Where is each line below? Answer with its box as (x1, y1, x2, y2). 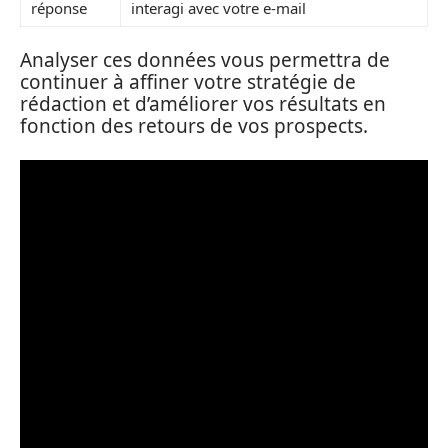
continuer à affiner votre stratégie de (20, 69, 356, 95)
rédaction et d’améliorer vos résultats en (20, 91, 386, 117)
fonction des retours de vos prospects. (20, 113, 368, 139)
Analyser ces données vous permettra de (20, 47, 390, 73)
